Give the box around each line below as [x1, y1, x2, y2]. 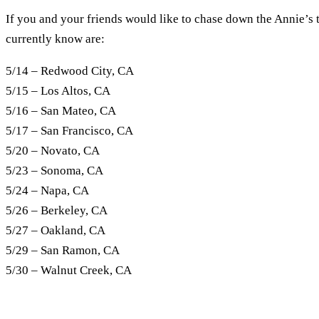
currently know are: [6, 31, 105, 46]
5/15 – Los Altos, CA [6, 83, 110, 98]
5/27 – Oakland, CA [6, 223, 105, 237]
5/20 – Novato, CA [6, 143, 100, 157]
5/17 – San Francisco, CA [6, 123, 133, 137]
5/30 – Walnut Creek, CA [6, 263, 132, 277]
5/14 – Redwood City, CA [6, 63, 134, 78]
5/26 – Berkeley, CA [6, 203, 108, 217]
